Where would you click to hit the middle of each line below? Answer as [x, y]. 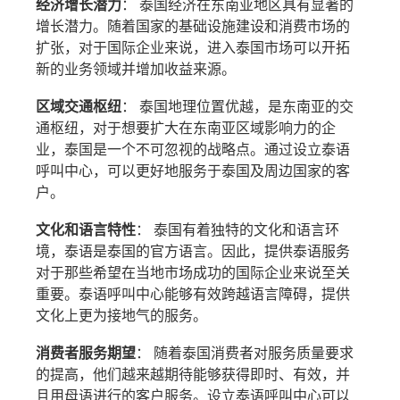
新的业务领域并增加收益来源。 [136, 70]
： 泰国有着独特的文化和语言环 [238, 230]
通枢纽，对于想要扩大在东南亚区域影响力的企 [186, 129]
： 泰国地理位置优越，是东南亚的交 [238, 107]
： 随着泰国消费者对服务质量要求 [245, 354]
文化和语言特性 [86, 230]
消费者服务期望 [86, 354]
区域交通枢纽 [79, 107]
